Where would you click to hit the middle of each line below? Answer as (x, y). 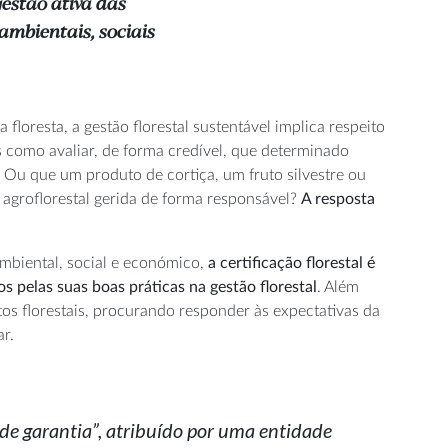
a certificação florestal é (291, 262)
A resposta (338, 198)
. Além (338, 286)
